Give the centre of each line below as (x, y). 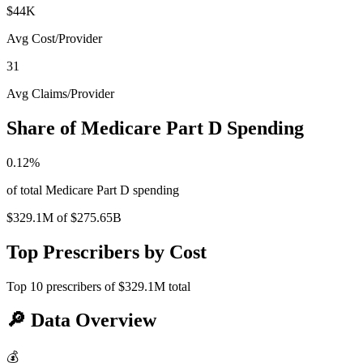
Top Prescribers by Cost (107, 252)
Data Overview (91, 320)
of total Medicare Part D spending (93, 190)
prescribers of (81, 286)
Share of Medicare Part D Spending (155, 128)
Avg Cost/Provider (54, 38)
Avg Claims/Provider (60, 93)
